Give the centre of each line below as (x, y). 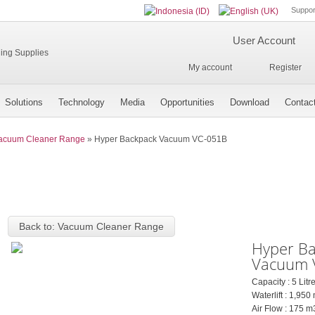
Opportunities (187, 102)
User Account (264, 40)
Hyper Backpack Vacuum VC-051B (161, 139)
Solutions (24, 102)
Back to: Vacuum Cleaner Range (91, 226)
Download (250, 102)
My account (210, 67)
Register (285, 67)
